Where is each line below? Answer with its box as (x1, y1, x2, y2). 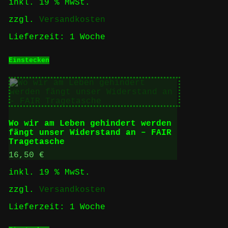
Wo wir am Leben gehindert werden (8, 119, 172, 129)
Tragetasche (8, 137, 65, 147)
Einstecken (8, 56, 49, 64)
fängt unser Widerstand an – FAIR (8, 128, 172, 138)
